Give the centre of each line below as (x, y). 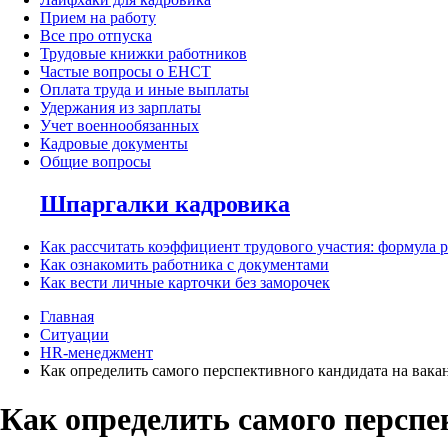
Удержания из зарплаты (120, 108)
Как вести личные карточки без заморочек (185, 282)
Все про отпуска (96, 36)
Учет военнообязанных (119, 126)
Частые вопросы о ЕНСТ (125, 72)
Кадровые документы (114, 144)
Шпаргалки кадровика (165, 204)
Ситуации (74, 334)
